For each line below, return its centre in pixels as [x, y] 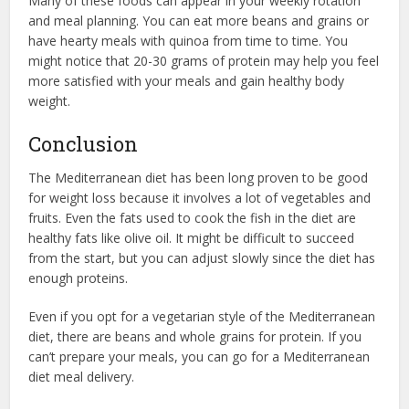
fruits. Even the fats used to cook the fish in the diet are [193, 217]
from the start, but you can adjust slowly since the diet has [202, 257]
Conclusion [84, 143]
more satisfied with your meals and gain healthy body [187, 80]
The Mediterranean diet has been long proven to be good [199, 177]
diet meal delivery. [84, 376]
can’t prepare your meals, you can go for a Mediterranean [199, 356]
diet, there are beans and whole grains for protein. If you [195, 336]
